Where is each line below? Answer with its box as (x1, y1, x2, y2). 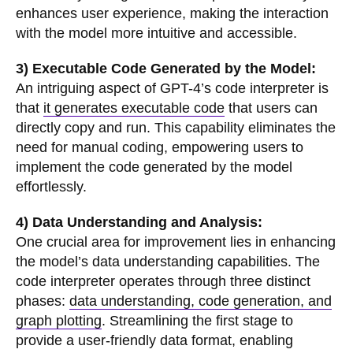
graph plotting (16, 313, 102, 329)
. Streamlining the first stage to (102, 313, 293, 329)
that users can (225, 100, 318, 117)
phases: (16, 293, 69, 310)
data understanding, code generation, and (69, 293, 332, 310)
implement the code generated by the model (16, 159, 292, 176)
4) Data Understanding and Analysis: (16, 214, 262, 231)
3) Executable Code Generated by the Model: (16, 61, 316, 77)
